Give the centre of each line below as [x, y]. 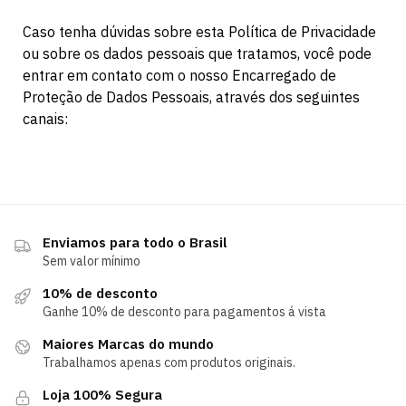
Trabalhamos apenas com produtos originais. [169, 363]
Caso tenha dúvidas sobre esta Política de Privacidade [199, 31]
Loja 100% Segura [102, 395]
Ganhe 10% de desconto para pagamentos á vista [184, 312]
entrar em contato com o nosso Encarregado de [179, 75]
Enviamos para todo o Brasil [135, 243]
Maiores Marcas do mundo [128, 344]
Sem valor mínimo [92, 261]
